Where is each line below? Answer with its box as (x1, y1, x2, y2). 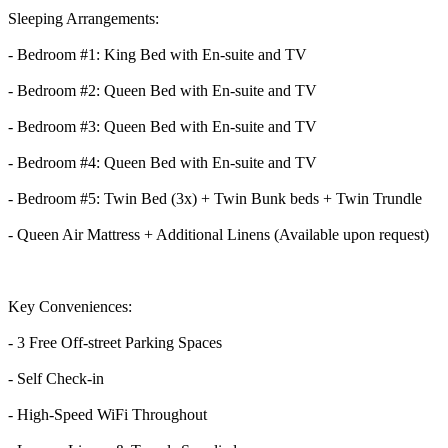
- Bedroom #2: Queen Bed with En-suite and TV (8, 81, 317, 99)
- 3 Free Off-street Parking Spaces (8, 333, 222, 351)
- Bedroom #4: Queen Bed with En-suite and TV (8, 153, 317, 171)
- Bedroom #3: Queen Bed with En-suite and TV (8, 117, 317, 135)
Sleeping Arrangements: (8, 9, 159, 27)
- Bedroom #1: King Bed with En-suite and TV (8, 45, 307, 63)
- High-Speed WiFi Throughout (8, 405, 207, 423)
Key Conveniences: (8, 297, 132, 315)
